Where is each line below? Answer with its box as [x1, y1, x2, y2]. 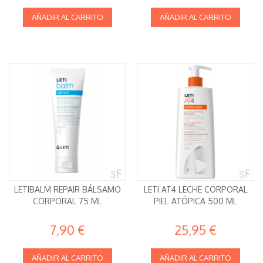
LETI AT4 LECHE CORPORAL [143, 184, 248, 194]
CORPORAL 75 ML [32, 195, 102, 206]
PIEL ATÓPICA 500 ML [154, 195, 238, 206]
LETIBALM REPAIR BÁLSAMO [14, 184, 121, 194]
